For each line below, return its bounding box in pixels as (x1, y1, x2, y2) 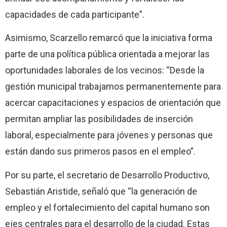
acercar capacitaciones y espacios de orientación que (5, 97, 221, 108)
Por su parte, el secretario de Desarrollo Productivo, (5, 169, 209, 180)
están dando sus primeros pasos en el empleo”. (5, 146, 196, 157)
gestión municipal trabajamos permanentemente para (5, 81, 221, 92)
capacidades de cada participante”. (5, 9, 144, 20)
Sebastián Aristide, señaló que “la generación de (5, 185, 197, 197)
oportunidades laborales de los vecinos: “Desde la (5, 65, 204, 76)
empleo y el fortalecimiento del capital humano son (5, 202, 210, 213)
